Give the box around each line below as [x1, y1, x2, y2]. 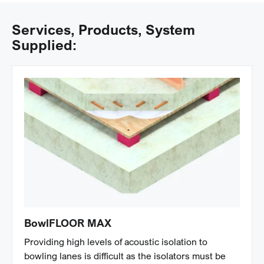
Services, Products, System [12, 20, 195, 38]
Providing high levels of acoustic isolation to [24, 235, 207, 247]
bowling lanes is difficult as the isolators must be [24, 249, 226, 262]
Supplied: [12, 35, 77, 53]
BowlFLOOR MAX [24, 216, 111, 229]
